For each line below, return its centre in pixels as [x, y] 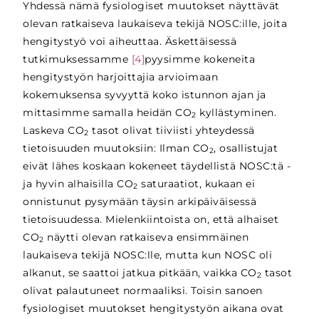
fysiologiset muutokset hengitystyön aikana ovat [153, 308]
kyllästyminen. [236, 112]
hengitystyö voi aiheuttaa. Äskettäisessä [130, 41]
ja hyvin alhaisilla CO [78, 183]
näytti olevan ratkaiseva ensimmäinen [146, 237]
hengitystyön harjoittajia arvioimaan [121, 77]
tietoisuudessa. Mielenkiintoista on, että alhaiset [151, 219]
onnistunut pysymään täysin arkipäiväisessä [140, 201]
